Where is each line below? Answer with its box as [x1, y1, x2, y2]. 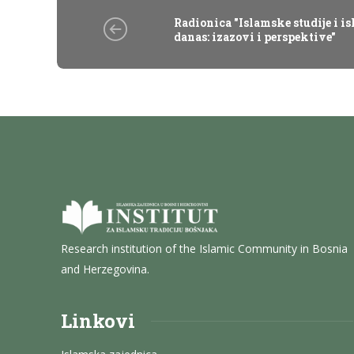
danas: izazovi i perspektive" [174, 28, 337, 44]
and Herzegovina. [61, 262, 149, 277]
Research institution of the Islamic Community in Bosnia [61, 241, 348, 257]
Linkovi [61, 308, 135, 334]
